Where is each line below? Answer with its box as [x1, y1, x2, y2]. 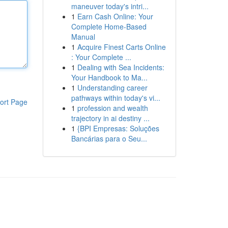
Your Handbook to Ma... [71, 72, 148, 82]
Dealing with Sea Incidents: [77, 62, 164, 72]
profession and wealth [77, 103, 148, 113]
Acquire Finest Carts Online [77, 42, 166, 52]
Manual [71, 32, 95, 42]
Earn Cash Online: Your [77, 11, 153, 21]
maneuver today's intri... [71, 1, 149, 11]
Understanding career [77, 82, 148, 93]
